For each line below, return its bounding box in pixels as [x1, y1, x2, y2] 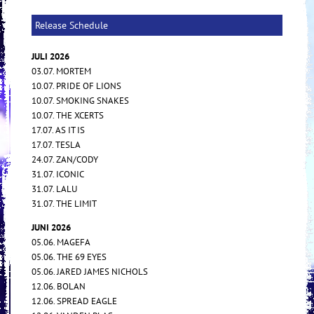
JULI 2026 [32, 50, 69, 62]
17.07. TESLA [32, 138, 81, 151]
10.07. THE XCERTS [32, 109, 104, 121]
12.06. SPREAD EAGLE [32, 294, 117, 307]
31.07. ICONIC [32, 168, 84, 180]
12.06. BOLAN [32, 280, 86, 292]
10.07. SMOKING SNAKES [32, 94, 129, 107]
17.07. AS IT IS [32, 123, 85, 136]
